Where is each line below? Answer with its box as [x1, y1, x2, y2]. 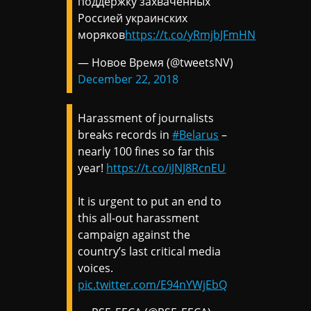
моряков [78, 27, 126, 43]
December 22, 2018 [78, 72, 179, 87]
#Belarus [172, 127, 219, 143]
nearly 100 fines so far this [78, 144, 215, 160]
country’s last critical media [78, 244, 221, 260]
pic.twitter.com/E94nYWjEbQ [78, 277, 228, 293]
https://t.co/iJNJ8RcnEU [106, 160, 226, 176]
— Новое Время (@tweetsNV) [78, 55, 234, 71]
